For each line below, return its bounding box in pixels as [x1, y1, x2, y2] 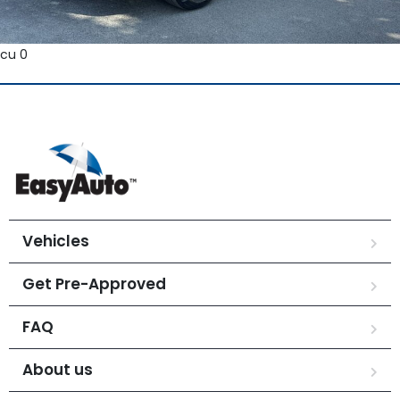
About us [22, 359, 93, 380]
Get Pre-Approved [22, 273, 166, 295]
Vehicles [22, 230, 89, 252]
